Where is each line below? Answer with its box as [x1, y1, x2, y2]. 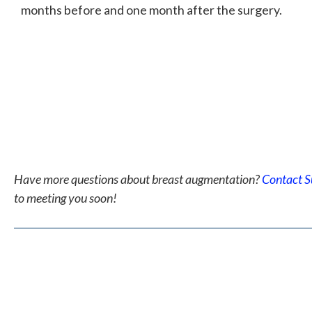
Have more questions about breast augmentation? [14, 171, 262, 187]
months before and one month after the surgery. [21, 1, 282, 17]
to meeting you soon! [14, 189, 117, 205]
